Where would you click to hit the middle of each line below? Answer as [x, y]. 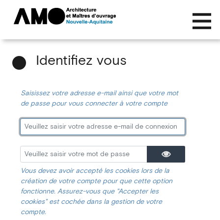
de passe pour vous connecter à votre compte [94, 104]
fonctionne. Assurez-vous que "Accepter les [90, 192]
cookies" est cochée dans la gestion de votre [91, 202]
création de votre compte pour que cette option [96, 181]
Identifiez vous [81, 61]
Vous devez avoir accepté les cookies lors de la [95, 171]
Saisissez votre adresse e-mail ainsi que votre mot [99, 93]
